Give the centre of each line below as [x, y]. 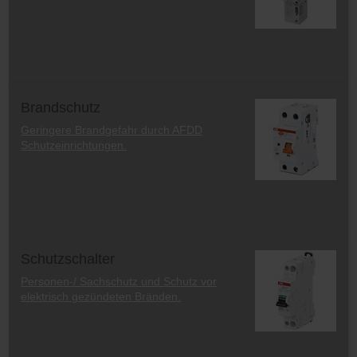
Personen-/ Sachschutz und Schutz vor [119, 281]
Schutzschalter [68, 259]
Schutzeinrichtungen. [74, 145]
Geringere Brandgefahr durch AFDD [112, 129]
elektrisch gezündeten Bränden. [101, 296]
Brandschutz [61, 108]
